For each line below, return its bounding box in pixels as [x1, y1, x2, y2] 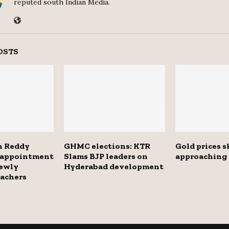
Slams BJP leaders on [63, 151, 148, 162]
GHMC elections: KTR [63, 141, 150, 151]
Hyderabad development [63, 162, 164, 172]
